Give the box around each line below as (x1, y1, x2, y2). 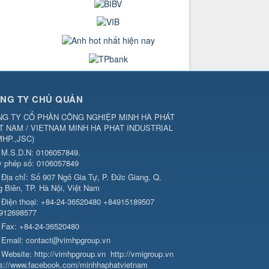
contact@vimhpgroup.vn (26, 234, 110, 246)
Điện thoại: (1, 195, 41, 207)
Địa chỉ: (1, 171, 31, 183)
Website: (1, 247, 34, 259)
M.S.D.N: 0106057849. (1, 146, 80, 158)
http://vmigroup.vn (110, 247, 174, 259)
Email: (1, 234, 26, 246)
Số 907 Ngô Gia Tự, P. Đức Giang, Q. (31, 171, 162, 183)
